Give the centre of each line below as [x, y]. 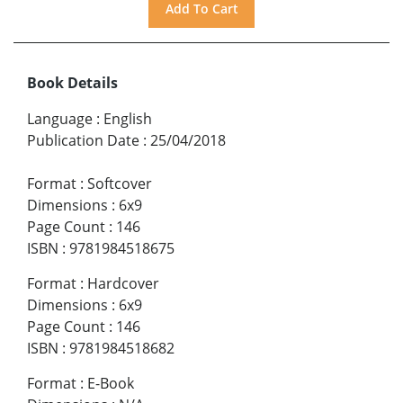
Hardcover [123, 283]
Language [60, 118]
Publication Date [83, 140]
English [128, 118]
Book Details [72, 82]
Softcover [120, 183]
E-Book [111, 383]
